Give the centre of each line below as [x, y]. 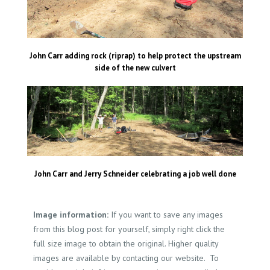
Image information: [71, 214]
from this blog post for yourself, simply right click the [129, 229]
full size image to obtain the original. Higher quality [126, 243]
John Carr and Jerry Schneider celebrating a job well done [135, 174]
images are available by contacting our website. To [126, 258]
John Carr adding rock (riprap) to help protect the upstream [135, 55]
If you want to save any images [166, 214]
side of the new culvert [135, 67]
